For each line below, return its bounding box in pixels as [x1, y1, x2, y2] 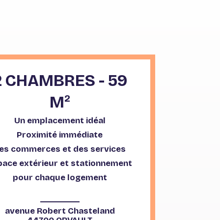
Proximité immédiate [17, 130, 103, 140]
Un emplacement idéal [14, 115, 106, 126]
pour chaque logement [12, 172, 107, 183]
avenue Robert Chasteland [4, 206, 115, 217]
